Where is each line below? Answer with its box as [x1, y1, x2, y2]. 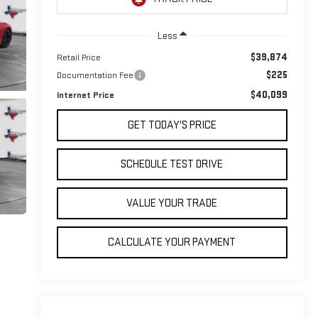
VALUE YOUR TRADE [126, 196, 218, 210]
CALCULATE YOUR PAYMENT [108, 235, 236, 249]
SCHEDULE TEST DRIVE [121, 157, 224, 171]
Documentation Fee [56, 69, 133, 81]
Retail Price [56, 51, 101, 63]
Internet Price [56, 89, 114, 101]
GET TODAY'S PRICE [127, 118, 216, 132]
